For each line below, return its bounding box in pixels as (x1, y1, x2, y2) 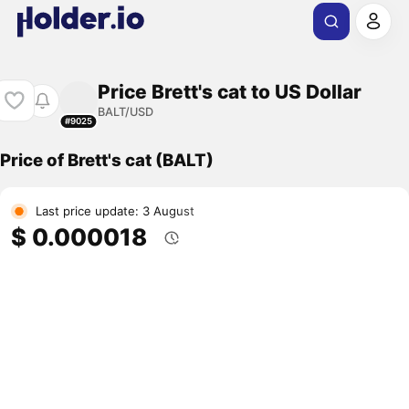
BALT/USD (97, 104, 153, 119)
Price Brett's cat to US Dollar (97, 79, 362, 103)
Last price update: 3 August (35, 204, 194, 219)
